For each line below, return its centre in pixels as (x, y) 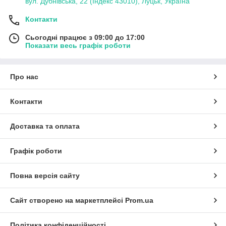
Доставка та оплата (45, 126)
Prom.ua (139, 200)
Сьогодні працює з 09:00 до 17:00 (85, 37)
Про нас (24, 76)
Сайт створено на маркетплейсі (68, 200)
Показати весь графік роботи (78, 45)
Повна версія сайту (45, 175)
